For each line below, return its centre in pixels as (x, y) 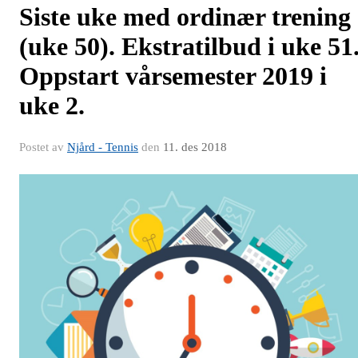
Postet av (43, 147)
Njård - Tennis (103, 147)
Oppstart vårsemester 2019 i (173, 76)
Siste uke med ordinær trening (185, 17)
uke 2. (52, 106)
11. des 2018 (195, 147)
